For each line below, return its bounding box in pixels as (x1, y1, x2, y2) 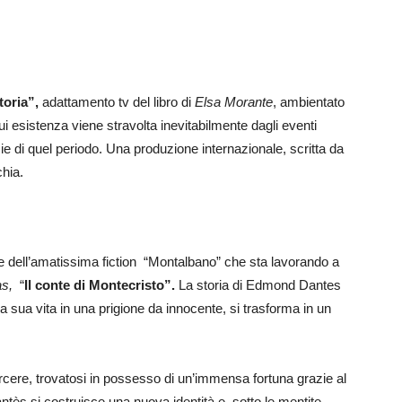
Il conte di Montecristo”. (24, 277, 175, 293)
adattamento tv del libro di (42, 94, 195, 109)
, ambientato (273, 94, 345, 109)
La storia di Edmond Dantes (175, 277, 341, 293)
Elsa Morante (195, 94, 273, 109)
